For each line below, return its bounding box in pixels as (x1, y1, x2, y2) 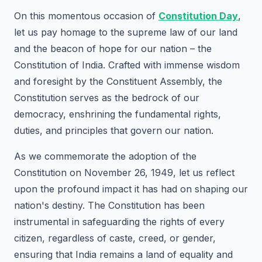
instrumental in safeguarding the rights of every (14, 216, 225, 227)
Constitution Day (158, 10, 238, 22)
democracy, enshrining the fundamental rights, (14, 108, 221, 120)
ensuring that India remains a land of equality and (14, 249, 233, 260)
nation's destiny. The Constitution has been (14, 199, 205, 211)
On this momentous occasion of (14, 10, 158, 22)
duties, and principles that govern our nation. (14, 125, 213, 136)
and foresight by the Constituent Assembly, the (14, 75, 222, 87)
